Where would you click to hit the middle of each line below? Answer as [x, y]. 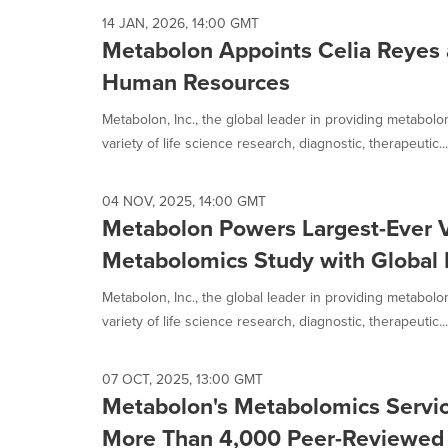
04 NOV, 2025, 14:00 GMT [184, 201]
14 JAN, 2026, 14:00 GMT [180, 23]
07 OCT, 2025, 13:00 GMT [182, 379]
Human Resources [196, 82]
